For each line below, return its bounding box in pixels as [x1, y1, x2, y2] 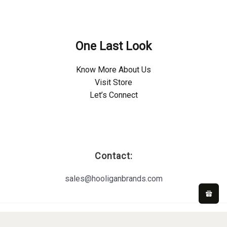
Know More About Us [76, 65, 151, 74]
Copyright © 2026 [84, 217, 143, 226]
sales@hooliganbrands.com [64, 174, 163, 183]
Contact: [94, 150, 133, 161]
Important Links [70, 110, 157, 125]
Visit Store [95, 78, 132, 87]
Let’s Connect [89, 90, 138, 100]
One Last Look [75, 39, 152, 53]
